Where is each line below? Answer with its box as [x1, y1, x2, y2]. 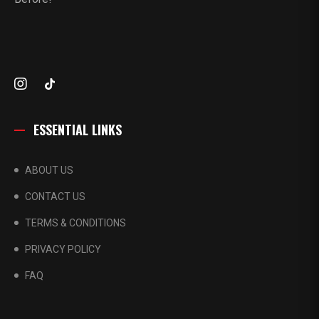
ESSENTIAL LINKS [33, 120, 122, 140]
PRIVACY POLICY [25, 244, 101, 256]
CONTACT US [25, 191, 85, 203]
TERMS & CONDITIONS [25, 217, 126, 229]
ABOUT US [25, 164, 73, 177]
